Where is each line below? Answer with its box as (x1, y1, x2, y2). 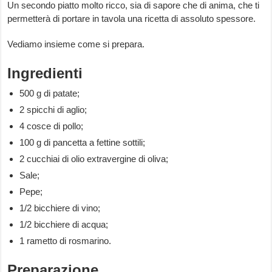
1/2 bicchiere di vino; (19, 203, 101, 214)
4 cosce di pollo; (19, 121, 84, 132)
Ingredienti (7, 65, 83, 82)
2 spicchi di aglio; (19, 104, 87, 115)
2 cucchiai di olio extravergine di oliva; (19, 154, 169, 165)
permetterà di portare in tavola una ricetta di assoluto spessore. (7, 13, 256, 24)
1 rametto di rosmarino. (19, 236, 112, 246)
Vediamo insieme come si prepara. (7, 39, 145, 50)
